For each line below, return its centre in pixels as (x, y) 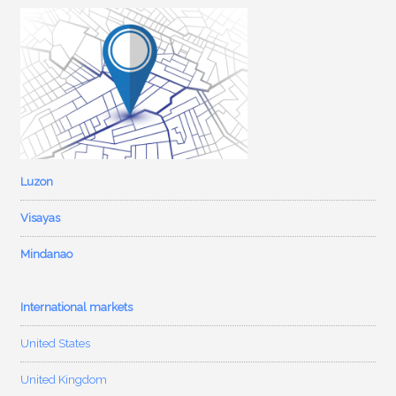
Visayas (41, 218)
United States (56, 344)
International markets (77, 308)
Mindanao (47, 255)
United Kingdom (64, 380)
